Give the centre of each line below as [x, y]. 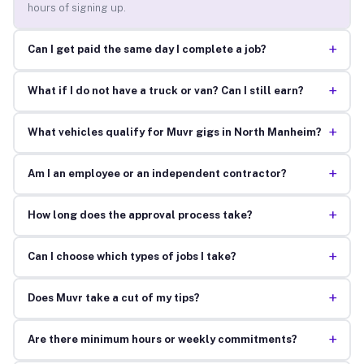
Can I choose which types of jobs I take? [132, 257]
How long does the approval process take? [140, 215]
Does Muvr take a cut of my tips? [113, 298]
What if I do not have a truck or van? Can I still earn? [165, 91]
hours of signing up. [76, 8]
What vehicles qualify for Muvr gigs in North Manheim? [174, 132]
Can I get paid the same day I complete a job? [147, 50]
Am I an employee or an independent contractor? [157, 174]
